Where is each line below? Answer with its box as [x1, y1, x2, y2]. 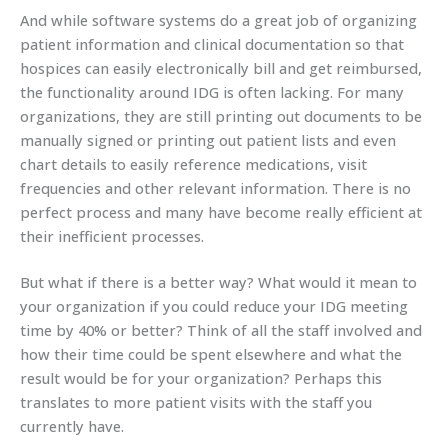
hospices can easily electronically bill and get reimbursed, [20, 58, 422, 79]
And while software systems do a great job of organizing [20, 10, 417, 31]
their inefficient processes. [20, 226, 204, 247]
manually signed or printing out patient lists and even [20, 130, 396, 151]
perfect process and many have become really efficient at [20, 202, 422, 223]
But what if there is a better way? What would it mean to [20, 272, 417, 293]
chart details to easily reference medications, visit [20, 154, 367, 175]
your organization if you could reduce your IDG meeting [20, 296, 408, 317]
